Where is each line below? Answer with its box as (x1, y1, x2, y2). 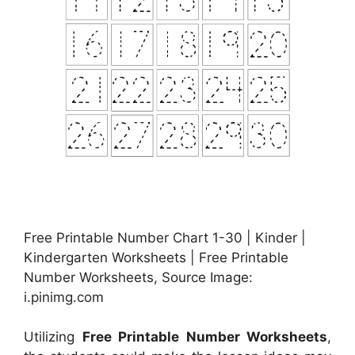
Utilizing (24, 329, 82, 345)
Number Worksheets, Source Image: (24, 269, 253, 285)
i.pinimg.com (24, 288, 104, 305)
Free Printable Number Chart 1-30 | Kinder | (24, 229, 306, 246)
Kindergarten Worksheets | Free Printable (24, 249, 288, 265)
